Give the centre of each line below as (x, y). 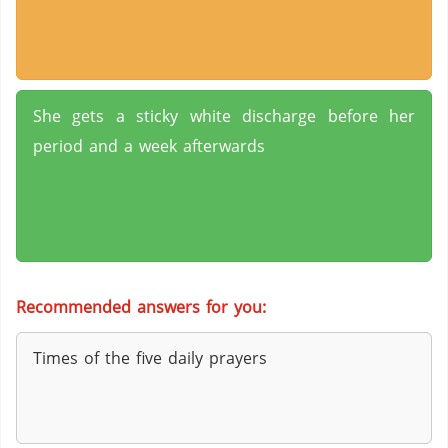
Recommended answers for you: (141, 307)
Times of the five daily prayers (150, 358)
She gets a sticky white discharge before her (224, 116)
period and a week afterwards (149, 146)
